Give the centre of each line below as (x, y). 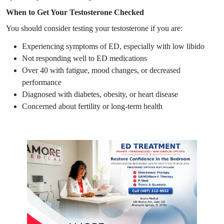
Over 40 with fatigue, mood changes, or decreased (101, 70)
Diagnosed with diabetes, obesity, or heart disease (100, 94)
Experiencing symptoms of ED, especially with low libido (113, 46)
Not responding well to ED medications (84, 58)
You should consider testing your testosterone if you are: (94, 28)
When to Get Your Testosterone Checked (75, 12)
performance (42, 82)
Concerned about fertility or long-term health (92, 106)
